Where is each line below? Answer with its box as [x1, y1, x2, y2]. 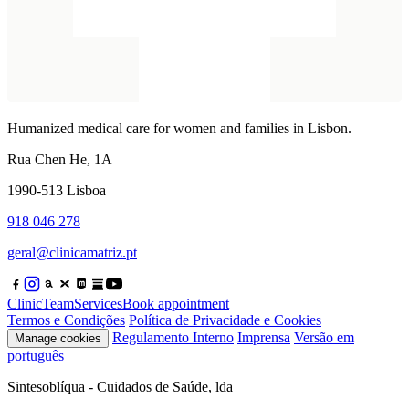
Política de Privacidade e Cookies [129, 311, 321, 328]
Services [74, 295, 122, 311]
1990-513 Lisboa [7, 182, 106, 198]
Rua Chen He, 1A [7, 151, 112, 167]
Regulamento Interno [112, 329, 234, 345]
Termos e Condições [7, 311, 125, 328]
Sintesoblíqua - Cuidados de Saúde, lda [7, 378, 233, 394]
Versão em [294, 329, 354, 345]
